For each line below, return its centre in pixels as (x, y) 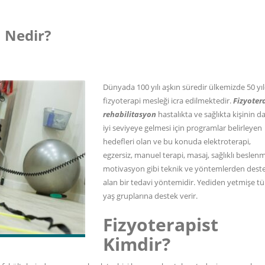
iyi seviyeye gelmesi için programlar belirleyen (182, 128)
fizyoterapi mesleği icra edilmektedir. (168, 101)
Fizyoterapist (161, 224)
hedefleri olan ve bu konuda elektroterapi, (177, 141)
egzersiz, (119, 155)
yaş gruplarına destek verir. (150, 196)
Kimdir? (137, 244)
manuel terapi (159, 155)
